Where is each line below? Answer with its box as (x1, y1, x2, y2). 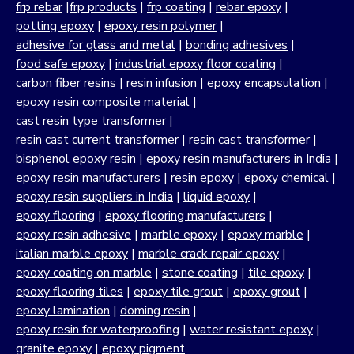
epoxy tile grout (134, 283, 223, 300)
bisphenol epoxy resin (16, 150, 136, 168)
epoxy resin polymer (104, 17, 217, 35)
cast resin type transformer (16, 112, 166, 130)
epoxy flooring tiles (16, 283, 123, 300)
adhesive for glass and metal (16, 36, 175, 54)
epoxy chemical (244, 169, 329, 186)
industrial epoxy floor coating (115, 55, 276, 73)
